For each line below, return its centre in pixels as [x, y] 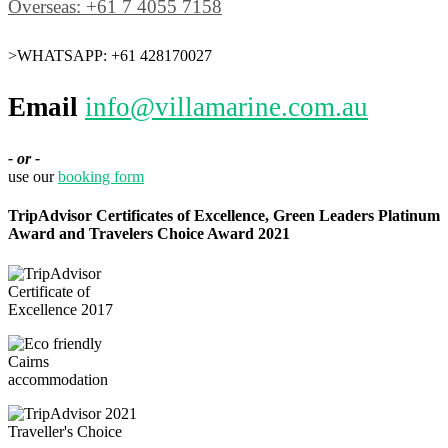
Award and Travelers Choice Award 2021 [149, 234]
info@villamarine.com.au [226, 106]
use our [33, 177]
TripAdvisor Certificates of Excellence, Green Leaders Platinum [224, 216]
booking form [101, 177]
